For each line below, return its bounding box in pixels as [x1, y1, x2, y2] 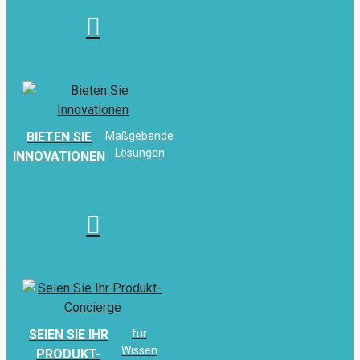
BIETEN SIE [27, 129, 92, 145]
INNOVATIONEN [13, 149, 105, 165]
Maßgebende [105, 129, 174, 143]
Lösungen [114, 146, 165, 160]
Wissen [121, 344, 157, 358]
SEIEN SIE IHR [28, 327, 108, 343]
